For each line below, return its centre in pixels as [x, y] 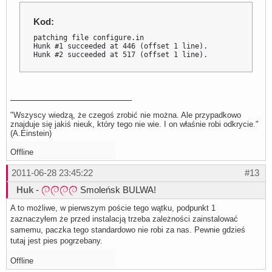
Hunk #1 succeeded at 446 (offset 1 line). [121, 46]
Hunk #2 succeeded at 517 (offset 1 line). [121, 54]
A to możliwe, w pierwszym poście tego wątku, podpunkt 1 [113, 208]
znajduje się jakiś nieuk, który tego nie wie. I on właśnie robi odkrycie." [134, 124]
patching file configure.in [89, 37]
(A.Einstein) [31, 133]
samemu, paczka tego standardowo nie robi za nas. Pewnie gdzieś [128, 229]
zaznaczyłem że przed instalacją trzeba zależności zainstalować [124, 219]
